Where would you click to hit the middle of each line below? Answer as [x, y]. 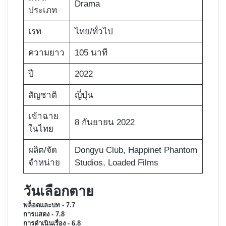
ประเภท [42, 11]
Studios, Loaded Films [116, 163]
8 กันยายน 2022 [104, 123]
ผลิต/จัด [42, 150]
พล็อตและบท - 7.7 [49, 205]
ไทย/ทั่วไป [94, 32]
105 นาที [91, 53]
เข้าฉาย [43, 117]
